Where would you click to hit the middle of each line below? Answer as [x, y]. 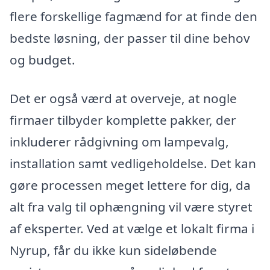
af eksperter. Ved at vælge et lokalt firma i [132, 228]
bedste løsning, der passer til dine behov [130, 38]
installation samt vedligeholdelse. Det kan [133, 163]
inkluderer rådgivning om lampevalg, [119, 141]
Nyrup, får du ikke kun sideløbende [113, 250]
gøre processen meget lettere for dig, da [130, 185]
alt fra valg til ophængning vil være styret [131, 206]
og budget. [42, 60]
